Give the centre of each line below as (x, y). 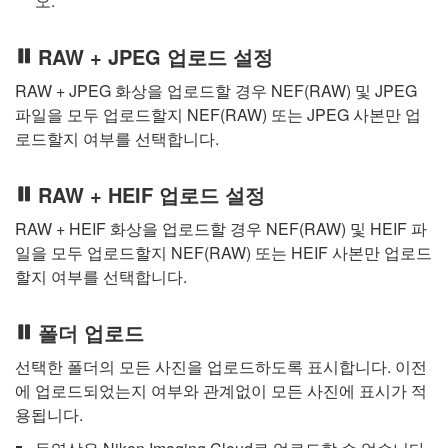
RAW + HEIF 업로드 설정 (151, 194)
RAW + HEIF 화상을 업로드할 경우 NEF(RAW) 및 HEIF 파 (221, 228)
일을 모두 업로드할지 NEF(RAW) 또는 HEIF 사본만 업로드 (223, 252)
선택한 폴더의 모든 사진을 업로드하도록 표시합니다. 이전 (221, 366)
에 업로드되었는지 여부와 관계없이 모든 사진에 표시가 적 (221, 390)
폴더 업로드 (90, 332)
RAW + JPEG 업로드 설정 (155, 56)
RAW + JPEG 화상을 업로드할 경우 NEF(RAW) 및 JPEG (216, 90)
